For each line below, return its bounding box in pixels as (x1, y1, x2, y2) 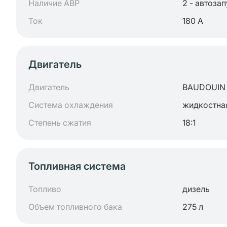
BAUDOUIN (182, 82, 225, 92)
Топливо (28, 184, 61, 194)
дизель (182, 184, 210, 194)
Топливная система (28, 160, 126, 172)
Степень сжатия (28, 118, 91, 128)
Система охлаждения (28, 100, 113, 110)
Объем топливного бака (28, 202, 122, 212)
